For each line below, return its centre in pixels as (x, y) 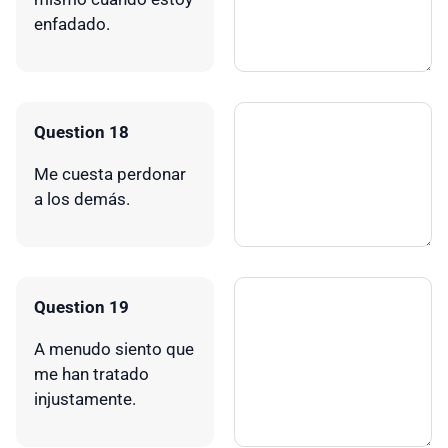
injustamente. (85, 398)
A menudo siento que (114, 348)
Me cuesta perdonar (110, 173)
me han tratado (91, 373)
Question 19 (81, 306)
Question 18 (81, 131)
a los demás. (82, 198)
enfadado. (72, 23)
